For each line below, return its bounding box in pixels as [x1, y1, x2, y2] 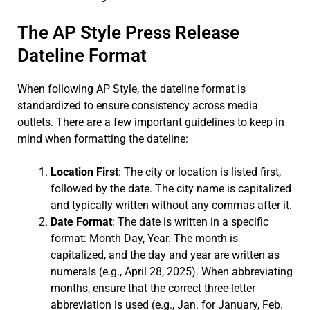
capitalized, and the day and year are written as [51, 248, 280, 262]
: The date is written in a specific [112, 215, 268, 228]
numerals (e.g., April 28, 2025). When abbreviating [51, 264, 293, 278]
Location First [51, 165, 118, 179]
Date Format [51, 215, 112, 228]
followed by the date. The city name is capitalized [51, 181, 291, 195]
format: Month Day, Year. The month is [51, 231, 238, 245]
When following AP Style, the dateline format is [17, 82, 246, 95]
